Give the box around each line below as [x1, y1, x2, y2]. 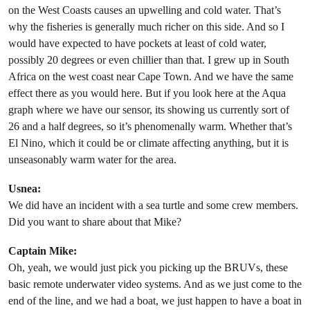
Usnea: [8, 182, 41, 196]
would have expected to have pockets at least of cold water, [8, 37, 266, 51]
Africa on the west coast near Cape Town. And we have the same [8, 70, 293, 84]
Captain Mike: [8, 244, 77, 258]
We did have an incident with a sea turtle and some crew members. [8, 199, 298, 212]
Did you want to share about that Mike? [8, 215, 181, 229]
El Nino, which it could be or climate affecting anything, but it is [8, 136, 289, 150]
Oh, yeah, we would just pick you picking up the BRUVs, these [8, 261, 288, 275]
